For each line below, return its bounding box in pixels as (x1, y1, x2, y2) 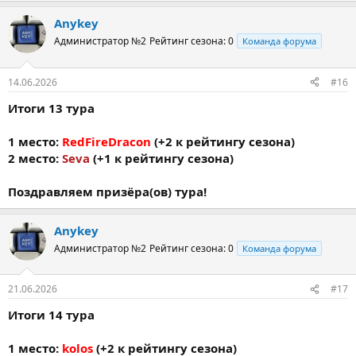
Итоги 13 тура (8, 99, 95, 116)
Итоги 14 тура (8, 307, 95, 323)
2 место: (8, 149, 62, 166)
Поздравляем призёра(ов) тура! (8, 183, 207, 199)
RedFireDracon (62, 133, 151, 149)
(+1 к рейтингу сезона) (90, 149, 234, 166)
